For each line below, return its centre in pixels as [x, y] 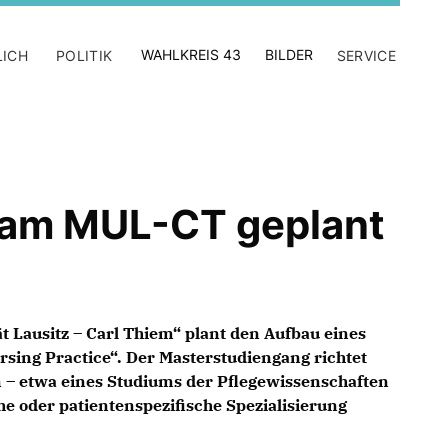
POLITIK [84, 55]
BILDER [288, 54]
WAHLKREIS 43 [190, 54]
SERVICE [366, 55]
